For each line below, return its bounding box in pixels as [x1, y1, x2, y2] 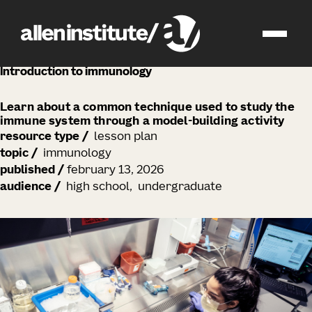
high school [66, 182, 130, 193]
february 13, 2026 [67, 165, 164, 176]
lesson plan [94, 132, 157, 143]
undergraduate [138, 182, 222, 193]
